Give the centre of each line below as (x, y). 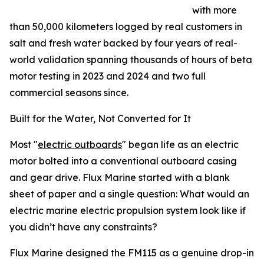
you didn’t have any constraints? (83, 227)
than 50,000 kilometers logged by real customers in (126, 27)
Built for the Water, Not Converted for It (100, 119)
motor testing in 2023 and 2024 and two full (108, 76)
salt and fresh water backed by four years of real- (123, 43)
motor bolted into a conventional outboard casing (123, 161)
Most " (24, 145)
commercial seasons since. (69, 93)
